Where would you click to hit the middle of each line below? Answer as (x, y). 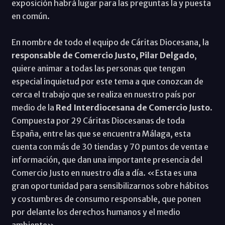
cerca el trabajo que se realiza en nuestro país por (103, 94)
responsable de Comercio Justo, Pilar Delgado (103, 55)
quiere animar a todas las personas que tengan (98, 68)
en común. (30, 16)
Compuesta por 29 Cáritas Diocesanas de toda (98, 120)
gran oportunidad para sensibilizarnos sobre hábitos (110, 186)
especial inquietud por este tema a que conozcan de (107, 81)
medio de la (33, 107)
